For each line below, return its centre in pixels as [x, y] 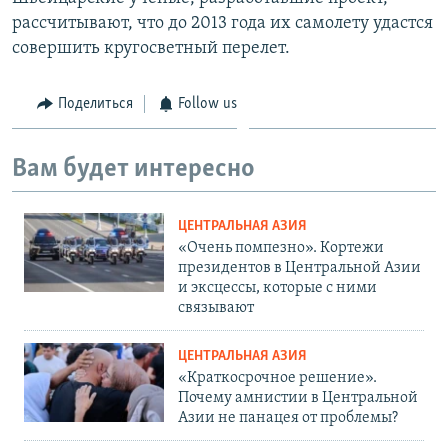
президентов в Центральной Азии [299, 267]
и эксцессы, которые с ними [277, 287]
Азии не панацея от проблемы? [288, 417]
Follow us [207, 103]
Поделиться [95, 103]
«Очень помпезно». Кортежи [281, 247]
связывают [216, 307]
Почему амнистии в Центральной [298, 397]
